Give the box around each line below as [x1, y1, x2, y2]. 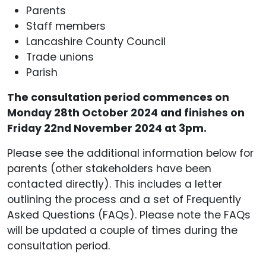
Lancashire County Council [26, 34, 166, 49]
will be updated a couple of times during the [7, 223, 237, 238]
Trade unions [26, 50, 94, 65]
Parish [26, 65, 58, 80]
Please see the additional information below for [7, 146, 254, 161]
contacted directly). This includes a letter [7, 177, 222, 192]
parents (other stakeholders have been [7, 161, 211, 176]
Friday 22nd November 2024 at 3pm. [7, 121, 207, 136]
